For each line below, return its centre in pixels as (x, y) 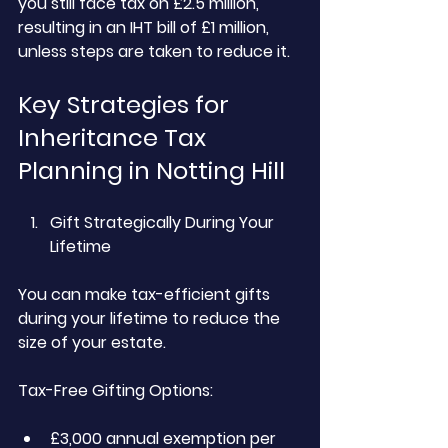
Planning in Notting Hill (151, 170)
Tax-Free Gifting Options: (115, 390)
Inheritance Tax (115, 137)
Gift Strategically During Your (164, 222)
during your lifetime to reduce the (151, 318)
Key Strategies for (126, 104)
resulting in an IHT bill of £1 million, (145, 27)
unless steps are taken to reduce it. (154, 51)
